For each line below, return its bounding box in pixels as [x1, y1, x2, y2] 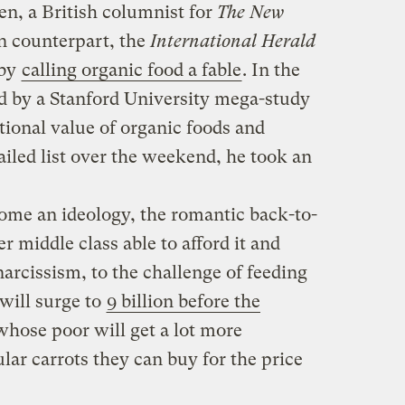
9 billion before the [106, 291, 260, 313]
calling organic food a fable [21, 60, 241, 81]
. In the [241, 60, 300, 81]
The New [216, 2, 284, 24]
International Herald [149, 31, 316, 52]
